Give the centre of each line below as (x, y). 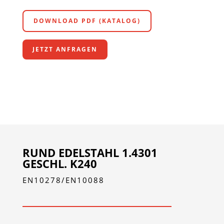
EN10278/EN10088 (63, 180)
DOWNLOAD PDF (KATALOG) (87, 21)
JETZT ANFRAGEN (65, 49)
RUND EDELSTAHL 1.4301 (90, 153)
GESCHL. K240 (59, 164)
